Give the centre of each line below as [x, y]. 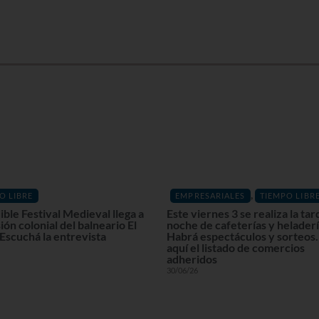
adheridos [192, 259]
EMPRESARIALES [210, 195]
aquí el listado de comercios [236, 247]
